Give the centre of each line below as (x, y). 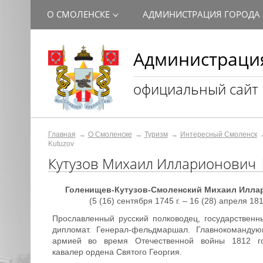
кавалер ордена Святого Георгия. (117, 252)
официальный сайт (195, 89)
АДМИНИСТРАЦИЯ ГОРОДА (201, 14)
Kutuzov (61, 144)
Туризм (156, 134)
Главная (62, 134)
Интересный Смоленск (218, 134)
